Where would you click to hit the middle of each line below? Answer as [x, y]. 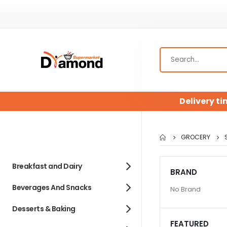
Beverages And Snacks [52, 188]
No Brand [185, 190]
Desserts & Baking [44, 209]
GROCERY [196, 137]
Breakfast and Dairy [47, 166]
